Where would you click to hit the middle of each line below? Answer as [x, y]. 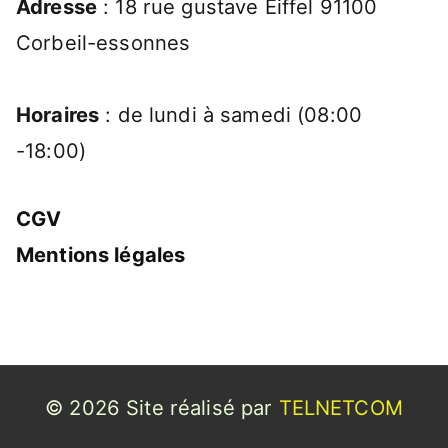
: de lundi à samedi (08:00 [231, 114]
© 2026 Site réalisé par [162, 407]
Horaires [58, 114]
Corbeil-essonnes [103, 42]
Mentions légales [101, 254]
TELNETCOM [340, 407]
